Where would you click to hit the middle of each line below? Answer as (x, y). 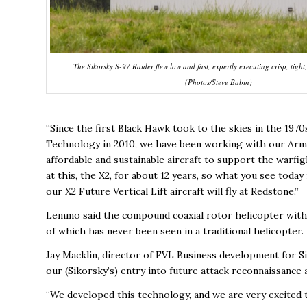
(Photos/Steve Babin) (219, 82)
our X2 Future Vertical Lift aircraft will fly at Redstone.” (172, 192)
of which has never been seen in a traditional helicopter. (175, 231)
